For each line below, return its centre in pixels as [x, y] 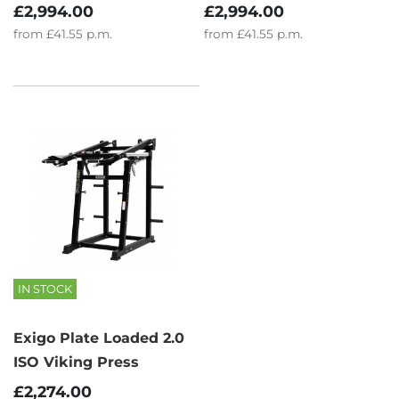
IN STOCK [45, 289]
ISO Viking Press [76, 362]
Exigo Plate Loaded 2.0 [99, 338]
